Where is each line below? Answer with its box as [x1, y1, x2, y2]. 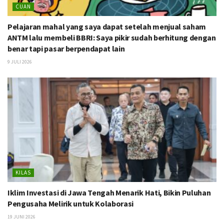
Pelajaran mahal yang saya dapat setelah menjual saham [7, 21, 206, 32]
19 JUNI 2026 [7, 213, 35, 220]
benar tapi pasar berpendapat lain [7, 43, 125, 54]
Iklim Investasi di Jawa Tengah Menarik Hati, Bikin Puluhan [7, 187, 211, 198]
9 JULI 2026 [7, 58, 32, 65]
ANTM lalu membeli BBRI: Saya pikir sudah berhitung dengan [7, 32, 216, 43]
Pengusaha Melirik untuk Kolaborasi [7, 198, 134, 209]
